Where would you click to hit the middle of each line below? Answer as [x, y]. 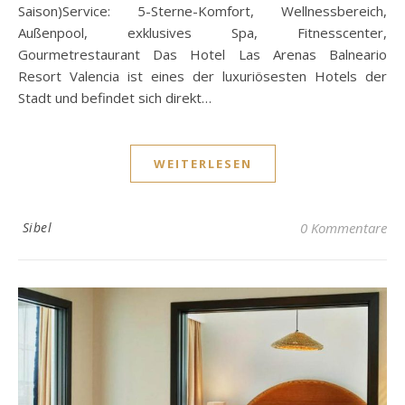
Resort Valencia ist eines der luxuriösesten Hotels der [202, 76]
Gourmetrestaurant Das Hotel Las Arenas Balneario [202, 54]
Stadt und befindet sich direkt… [115, 98]
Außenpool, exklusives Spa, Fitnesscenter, [202, 33]
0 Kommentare [344, 228]
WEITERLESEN [202, 164]
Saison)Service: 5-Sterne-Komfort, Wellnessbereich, [202, 11]
